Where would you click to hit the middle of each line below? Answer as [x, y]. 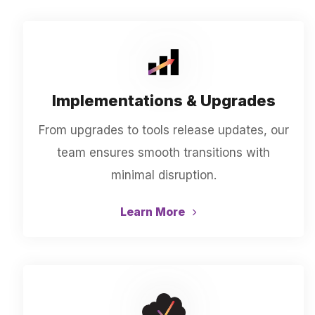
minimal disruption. [163, 175]
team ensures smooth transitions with [164, 153]
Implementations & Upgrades [163, 101]
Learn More [154, 212]
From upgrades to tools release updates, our [163, 130]
